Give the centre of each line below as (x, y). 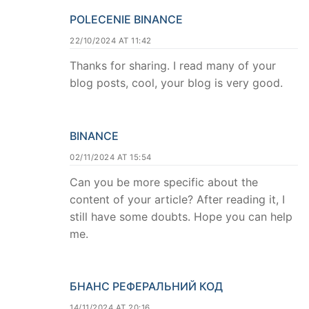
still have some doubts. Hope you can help (181, 216)
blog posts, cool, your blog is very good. (176, 82)
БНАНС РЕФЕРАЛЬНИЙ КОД (146, 287)
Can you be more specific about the (164, 182)
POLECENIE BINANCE (126, 19)
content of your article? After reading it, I (177, 199)
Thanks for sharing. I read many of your (173, 65)
